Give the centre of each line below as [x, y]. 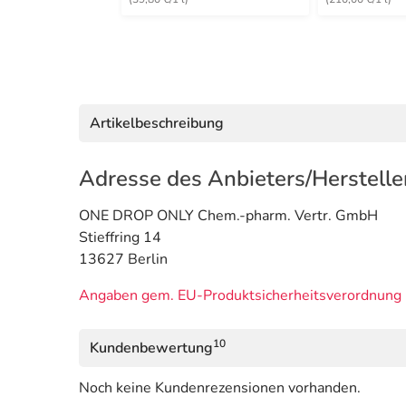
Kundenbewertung [151, 348]
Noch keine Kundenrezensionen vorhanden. [220, 387]
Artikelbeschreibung [157, 123]
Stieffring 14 [120, 237]
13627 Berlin [123, 259]
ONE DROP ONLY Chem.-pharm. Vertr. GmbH [228, 215]
